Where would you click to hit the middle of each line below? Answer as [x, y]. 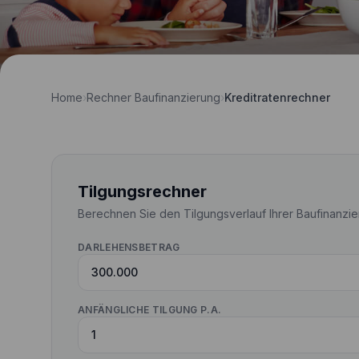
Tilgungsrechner [142, 192]
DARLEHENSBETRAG [129, 247]
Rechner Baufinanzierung [153, 97]
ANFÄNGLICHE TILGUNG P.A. [150, 310]
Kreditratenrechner [277, 97]
